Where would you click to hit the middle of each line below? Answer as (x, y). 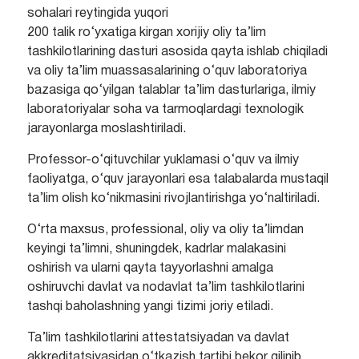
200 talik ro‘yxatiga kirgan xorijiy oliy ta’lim (146, 33)
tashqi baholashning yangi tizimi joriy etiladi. (150, 307)
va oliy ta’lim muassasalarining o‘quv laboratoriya (167, 72)
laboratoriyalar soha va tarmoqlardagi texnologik (165, 110)
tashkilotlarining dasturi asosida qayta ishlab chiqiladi (177, 52)
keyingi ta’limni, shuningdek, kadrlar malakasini (156, 250)
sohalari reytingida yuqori (97, 14)
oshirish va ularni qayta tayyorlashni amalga (150, 269)
